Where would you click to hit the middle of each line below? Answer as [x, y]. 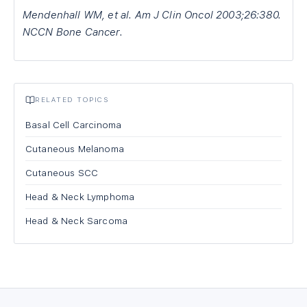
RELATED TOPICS [72, 99]
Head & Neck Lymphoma [80, 197]
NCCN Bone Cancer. [73, 32]
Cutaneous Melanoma [75, 149]
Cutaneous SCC [62, 173]
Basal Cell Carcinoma [74, 125]
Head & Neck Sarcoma [77, 221]
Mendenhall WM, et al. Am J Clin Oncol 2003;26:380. [152, 15]
